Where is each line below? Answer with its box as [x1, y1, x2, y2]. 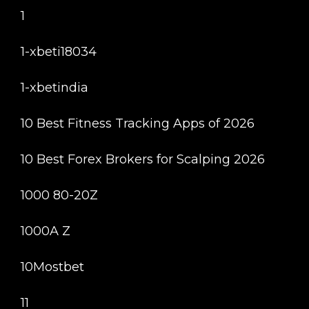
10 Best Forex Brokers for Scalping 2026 [21, 151, 265, 167]
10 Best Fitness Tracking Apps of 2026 [21, 115, 255, 131]
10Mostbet [21, 259, 84, 275]
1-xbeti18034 [21, 43, 97, 59]
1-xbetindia [21, 79, 88, 95]
